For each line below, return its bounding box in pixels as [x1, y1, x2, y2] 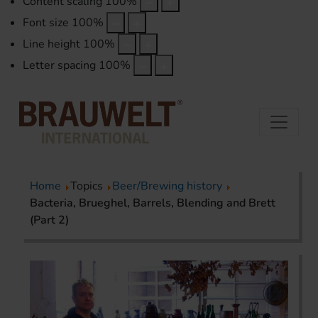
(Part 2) [30, 212, 69, 229]
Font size [23, 15, 69, 31]
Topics [70, 178, 106, 194]
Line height [23, 36, 80, 53]
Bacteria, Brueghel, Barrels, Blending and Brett [30, 195, 275, 212]
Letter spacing [23, 57, 96, 74]
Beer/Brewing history [112, 178, 222, 194]
